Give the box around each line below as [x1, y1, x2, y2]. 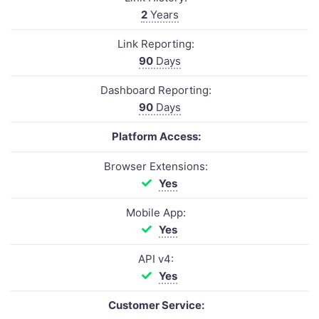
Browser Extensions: [104, 159, 208, 173]
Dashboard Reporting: [100, 83, 211, 97]
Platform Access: [111, 130, 201, 143]
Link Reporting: [117, 37, 194, 51]
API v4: [138, 252, 174, 266]
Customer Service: [108, 298, 204, 312]
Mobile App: [126, 206, 186, 219]
